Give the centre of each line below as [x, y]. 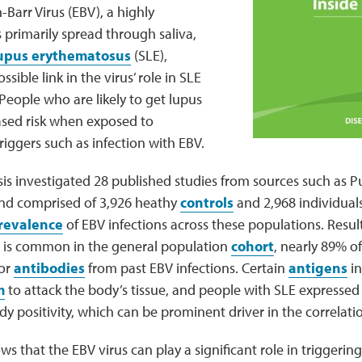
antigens [318, 268]
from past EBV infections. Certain [186, 268]
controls [206, 202]
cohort [252, 246]
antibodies [49, 268]
